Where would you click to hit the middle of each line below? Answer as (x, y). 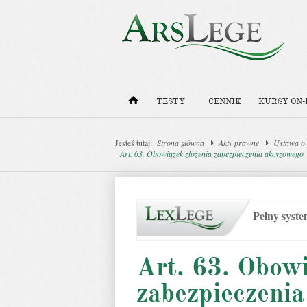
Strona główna (181, 143)
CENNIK (225, 102)
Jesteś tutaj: (134, 143)
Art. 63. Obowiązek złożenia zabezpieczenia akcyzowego (212, 153)
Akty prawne (239, 143)
